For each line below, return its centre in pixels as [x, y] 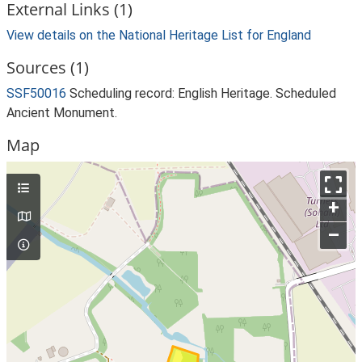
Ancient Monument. [62, 113]
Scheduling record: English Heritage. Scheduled [203, 93]
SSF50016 [36, 93]
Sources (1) [48, 67]
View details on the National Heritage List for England [159, 35]
